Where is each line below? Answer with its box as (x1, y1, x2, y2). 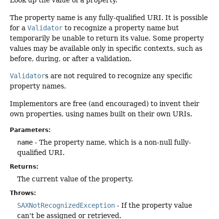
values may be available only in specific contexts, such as (10, 44, 202, 52)
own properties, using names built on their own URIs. (10, 109, 192, 118)
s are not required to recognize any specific (45, 72, 193, 80)
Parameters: (10, 127, 51, 134)
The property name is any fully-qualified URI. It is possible (10, 13, 208, 22)
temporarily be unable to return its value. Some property (10, 34, 204, 42)
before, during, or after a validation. (10, 54, 131, 63)
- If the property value (115, 201, 192, 210)
